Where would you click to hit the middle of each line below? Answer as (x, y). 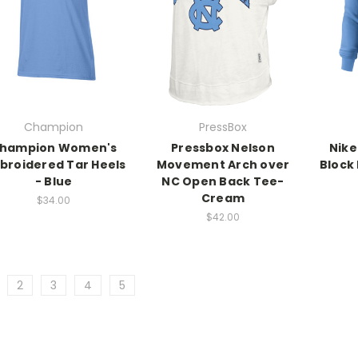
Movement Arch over (223, 165)
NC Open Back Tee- (223, 182)
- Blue (54, 182)
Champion (54, 127)
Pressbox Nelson (223, 148)
